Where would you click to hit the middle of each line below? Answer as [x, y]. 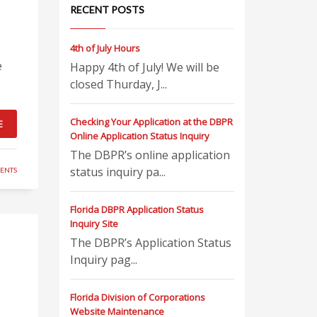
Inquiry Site [94, 224]
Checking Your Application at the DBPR [151, 122]
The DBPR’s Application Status [150, 243]
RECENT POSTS [107, 10]
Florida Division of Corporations [137, 297]
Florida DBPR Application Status [137, 209]
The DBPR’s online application [150, 155]
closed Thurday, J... [118, 84]
